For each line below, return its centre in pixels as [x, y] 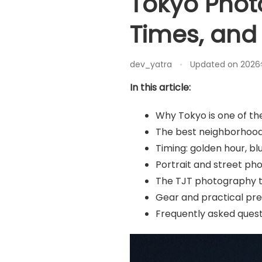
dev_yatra [151, 64]
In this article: [160, 87]
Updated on [215, 64]
